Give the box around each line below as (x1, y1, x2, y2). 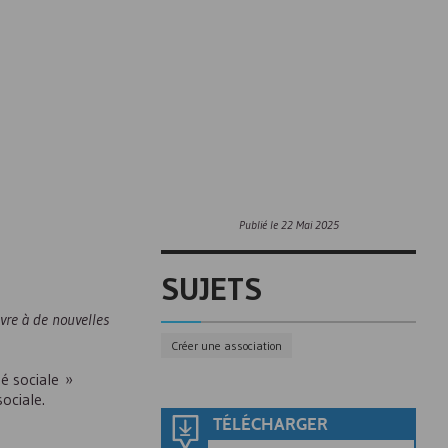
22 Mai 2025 (280, 217, 339, 232)
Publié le (238, 217, 281, 232)
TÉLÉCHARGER (213, 415, 328, 435)
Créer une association (171, 338, 282, 353)
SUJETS (161, 269, 262, 308)
